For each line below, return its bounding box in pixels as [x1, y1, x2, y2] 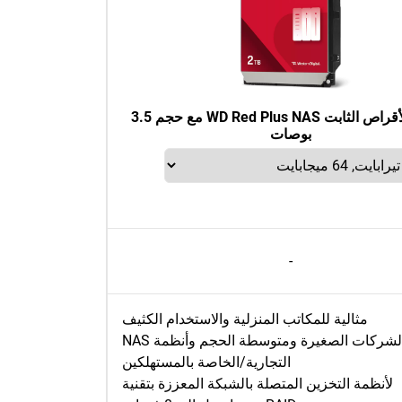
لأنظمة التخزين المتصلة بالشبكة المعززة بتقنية [122, 375, 393, 392]
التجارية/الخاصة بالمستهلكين [122, 354, 291, 371]
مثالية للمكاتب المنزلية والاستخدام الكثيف [122, 310, 368, 328]
